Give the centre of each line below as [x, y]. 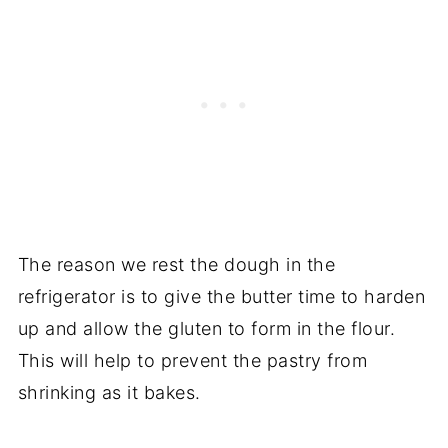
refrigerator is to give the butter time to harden [221, 297]
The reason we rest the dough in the [176, 265]
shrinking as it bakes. [109, 393]
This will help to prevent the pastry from [192, 361]
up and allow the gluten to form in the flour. [206, 329]
